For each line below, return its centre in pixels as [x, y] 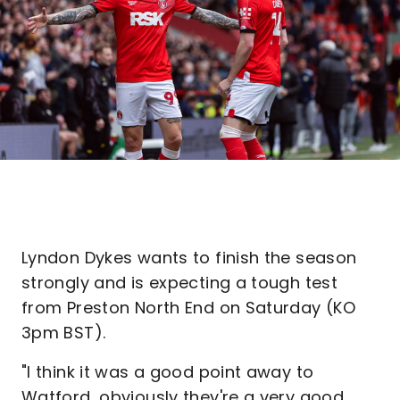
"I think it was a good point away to [168, 372]
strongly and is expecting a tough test [180, 283]
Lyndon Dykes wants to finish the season [189, 258]
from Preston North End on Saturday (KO [189, 308]
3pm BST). [64, 333]
